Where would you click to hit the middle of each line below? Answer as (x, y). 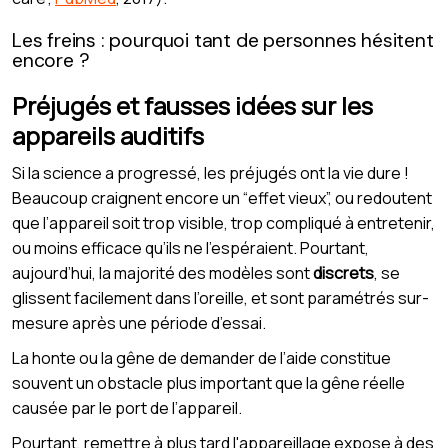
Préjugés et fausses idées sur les (192, 105)
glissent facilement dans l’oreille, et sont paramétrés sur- (220, 297)
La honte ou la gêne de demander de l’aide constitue (201, 357)
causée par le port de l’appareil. (127, 407)
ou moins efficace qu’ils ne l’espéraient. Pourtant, (190, 247)
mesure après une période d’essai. (139, 322)
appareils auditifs (108, 135)
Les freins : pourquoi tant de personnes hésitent (223, 40)
